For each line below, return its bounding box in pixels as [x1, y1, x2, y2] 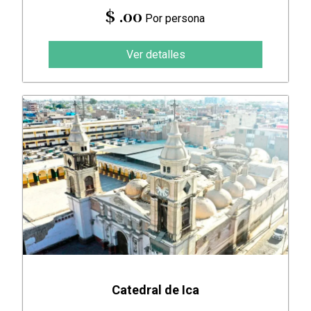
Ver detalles [126, 48, 185, 62]
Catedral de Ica [112, 283, 199, 298]
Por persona [142, 12, 205, 26]
